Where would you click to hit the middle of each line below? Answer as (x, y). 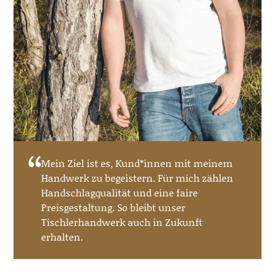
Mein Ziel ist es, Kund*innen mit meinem (137, 163)
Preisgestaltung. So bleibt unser (114, 207)
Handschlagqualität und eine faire (120, 193)
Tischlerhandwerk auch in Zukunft (122, 222)
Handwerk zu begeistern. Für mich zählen (137, 178)
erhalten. (62, 237)
